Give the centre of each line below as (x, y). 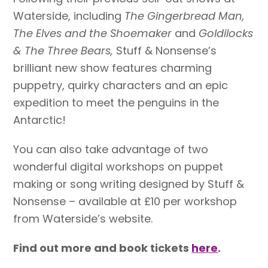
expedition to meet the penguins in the (116, 103)
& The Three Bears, (65, 51)
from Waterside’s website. (83, 219)
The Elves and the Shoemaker (94, 33)
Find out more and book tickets (103, 248)
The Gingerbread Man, (185, 16)
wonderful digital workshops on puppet (118, 167)
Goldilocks (225, 33)
